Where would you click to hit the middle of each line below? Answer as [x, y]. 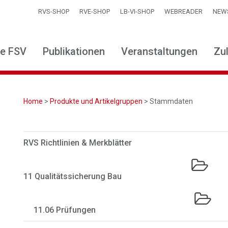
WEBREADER [183, 11]
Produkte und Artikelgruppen [96, 101]
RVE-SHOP [95, 11]
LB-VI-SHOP [137, 11]
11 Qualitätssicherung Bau [73, 176]
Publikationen [74, 51]
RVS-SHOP [54, 11]
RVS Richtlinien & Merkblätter [78, 143]
